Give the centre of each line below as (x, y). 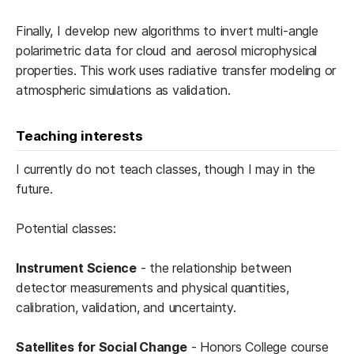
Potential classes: (66, 228)
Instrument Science (76, 267)
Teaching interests (79, 136)
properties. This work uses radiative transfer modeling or (176, 70)
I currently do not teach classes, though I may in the (166, 169)
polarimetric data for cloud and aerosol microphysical (167, 50)
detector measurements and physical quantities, (153, 287)
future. (34, 188)
